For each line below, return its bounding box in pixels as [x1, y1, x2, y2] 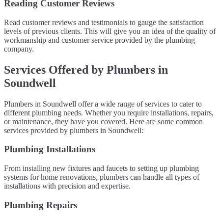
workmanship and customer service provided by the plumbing [4, 35, 195, 44]
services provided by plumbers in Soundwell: [4, 126, 143, 135]
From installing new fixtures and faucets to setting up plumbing [4, 164, 199, 173]
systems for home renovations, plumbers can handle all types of [4, 173, 199, 182]
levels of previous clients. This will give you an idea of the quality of [4, 27, 216, 35]
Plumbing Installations [4, 144, 95, 155]
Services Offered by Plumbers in [4, 63, 168, 76]
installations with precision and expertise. [4, 182, 131, 191]
